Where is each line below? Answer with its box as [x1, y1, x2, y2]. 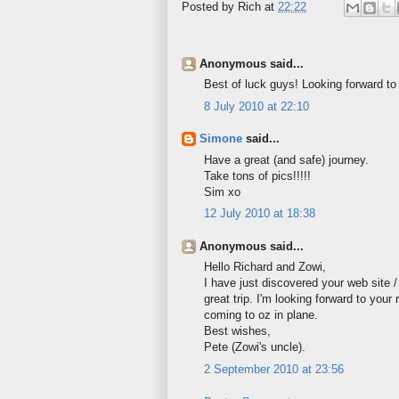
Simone [199, 132, 242, 146]
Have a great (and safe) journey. [204, 152, 369, 167]
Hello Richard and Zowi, [204, 260, 326, 274]
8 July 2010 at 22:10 [204, 99, 309, 113]
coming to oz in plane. [204, 308, 318, 322]
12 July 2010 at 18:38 [204, 207, 315, 221]
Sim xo [204, 184, 240, 199]
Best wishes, [204, 324, 271, 338]
